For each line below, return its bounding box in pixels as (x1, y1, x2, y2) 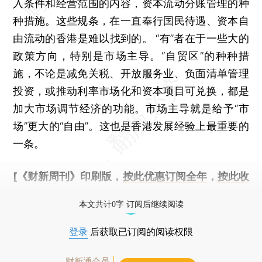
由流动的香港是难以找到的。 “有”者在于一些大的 (13, 32, 249, 44)
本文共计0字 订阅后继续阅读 (78, 200, 184, 209)
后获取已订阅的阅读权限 (88, 227, 193, 237)
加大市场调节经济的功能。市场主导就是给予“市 (13, 102, 249, 115)
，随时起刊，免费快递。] (44, 188, 165, 200)
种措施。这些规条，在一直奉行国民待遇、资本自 (13, 15, 249, 27)
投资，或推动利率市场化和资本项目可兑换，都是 (13, 85, 249, 97)
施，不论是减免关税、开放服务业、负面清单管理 (13, 67, 249, 80)
